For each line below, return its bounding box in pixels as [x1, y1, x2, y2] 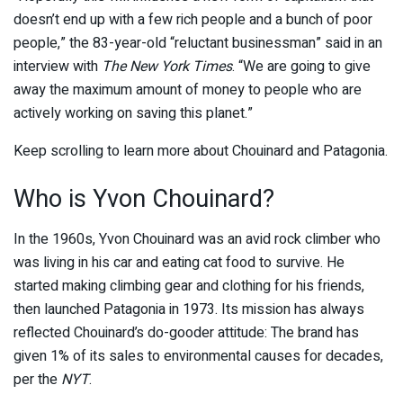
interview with [13, 55, 102, 77]
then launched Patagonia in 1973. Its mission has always [13, 299, 364, 321]
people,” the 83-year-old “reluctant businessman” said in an [13, 31, 382, 54]
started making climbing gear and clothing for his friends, [13, 275, 364, 298]
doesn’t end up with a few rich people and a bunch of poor [13, 8, 372, 31]
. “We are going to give [232, 55, 371, 77]
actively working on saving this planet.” [13, 102, 253, 124]
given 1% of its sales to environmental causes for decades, [13, 345, 383, 368]
